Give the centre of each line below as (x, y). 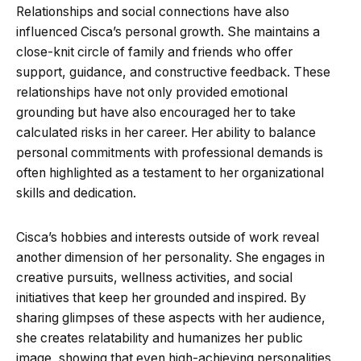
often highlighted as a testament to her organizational (170, 172)
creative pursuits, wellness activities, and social (154, 277)
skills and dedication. (76, 193)
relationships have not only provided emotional (152, 92)
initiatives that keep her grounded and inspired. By (161, 297)
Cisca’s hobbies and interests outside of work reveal (168, 237)
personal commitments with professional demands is (170, 152)
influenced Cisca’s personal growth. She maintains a (168, 31)
